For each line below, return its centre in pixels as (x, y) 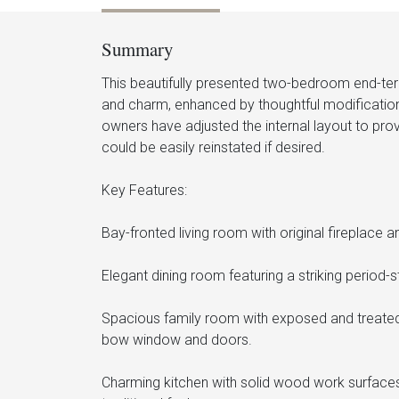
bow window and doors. (177, 339)
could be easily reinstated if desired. (213, 147)
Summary (137, 49)
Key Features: (144, 190)
